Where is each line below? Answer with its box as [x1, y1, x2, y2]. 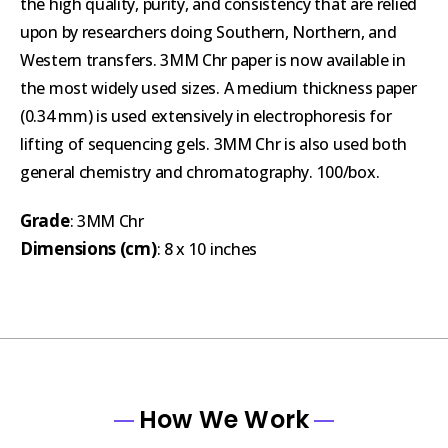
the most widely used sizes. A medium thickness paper [20, 76, 417, 99]
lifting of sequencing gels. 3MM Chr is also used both [20, 132, 408, 155]
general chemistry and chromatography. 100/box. [20, 160, 380, 183]
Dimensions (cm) [20, 236, 157, 260]
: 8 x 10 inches [156, 237, 257, 260]
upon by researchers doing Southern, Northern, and [20, 20, 397, 43]
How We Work [138, 402, 310, 436]
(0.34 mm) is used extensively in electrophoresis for [20, 104, 392, 127]
